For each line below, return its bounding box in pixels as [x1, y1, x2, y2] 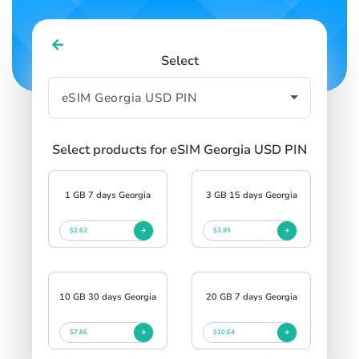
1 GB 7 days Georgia [65, 188, 151, 201]
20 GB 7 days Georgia [205, 290, 297, 303]
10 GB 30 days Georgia [59, 290, 156, 303]
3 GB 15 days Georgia [205, 188, 297, 201]
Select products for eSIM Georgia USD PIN [52, 140, 307, 159]
